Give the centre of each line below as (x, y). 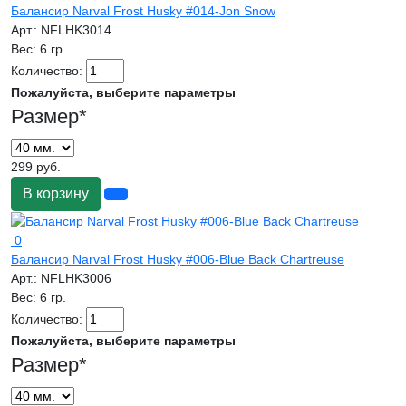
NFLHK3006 (76, 278)
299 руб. (36, 166)
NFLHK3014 (76, 29)
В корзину (56, 193)
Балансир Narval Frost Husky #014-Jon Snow (143, 10)
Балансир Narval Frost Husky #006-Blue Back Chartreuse (178, 259)
